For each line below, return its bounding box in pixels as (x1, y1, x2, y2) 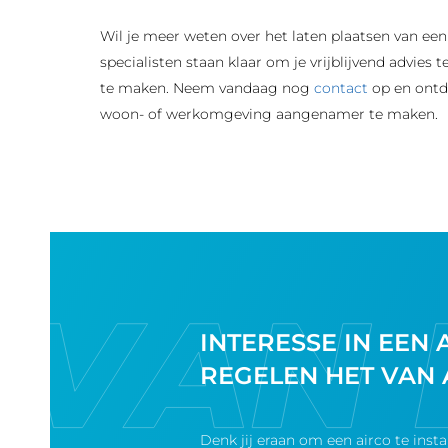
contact (314, 79, 372, 97)
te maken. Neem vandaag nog (100, 79, 314, 97)
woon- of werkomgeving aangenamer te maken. (100, 105, 438, 123)
